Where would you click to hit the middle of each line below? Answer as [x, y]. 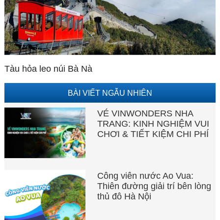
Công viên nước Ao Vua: [146, 176]
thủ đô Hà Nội [124, 197]
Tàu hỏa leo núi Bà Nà [48, 69]
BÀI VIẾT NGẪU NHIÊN [110, 93]
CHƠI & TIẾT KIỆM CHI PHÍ [153, 134]
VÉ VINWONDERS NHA [145, 113]
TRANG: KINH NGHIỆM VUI [153, 124]
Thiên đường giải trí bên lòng [154, 186]
